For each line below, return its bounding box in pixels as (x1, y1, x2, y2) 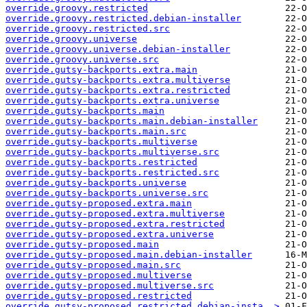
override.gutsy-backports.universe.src (5, 188, 208, 199)
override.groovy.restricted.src (5, 23, 170, 34)
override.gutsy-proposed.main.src (5, 260, 181, 271)
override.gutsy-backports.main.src (5, 126, 186, 137)
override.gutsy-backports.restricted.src (5, 167, 219, 178)
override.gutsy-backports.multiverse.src (5, 147, 219, 158)
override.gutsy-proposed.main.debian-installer (5, 249, 252, 260)
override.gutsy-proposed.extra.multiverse (5, 208, 225, 219)
